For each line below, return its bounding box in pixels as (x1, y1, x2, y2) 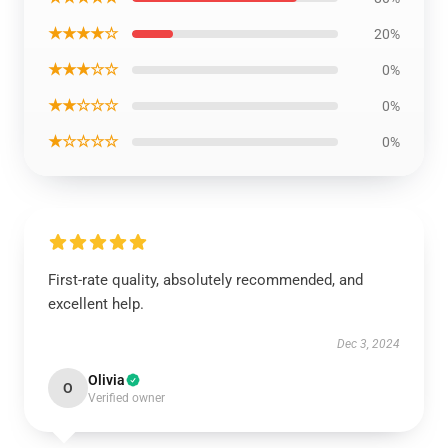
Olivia (88, 372, 125, 388)
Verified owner (88, 391, 165, 405)
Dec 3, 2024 (337, 337, 400, 351)
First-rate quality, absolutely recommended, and (48, 271, 363, 289)
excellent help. (48, 295, 144, 313)
